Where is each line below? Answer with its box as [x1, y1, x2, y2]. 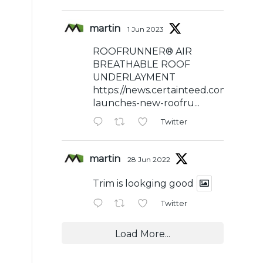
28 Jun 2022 [127, 154, 171, 164]
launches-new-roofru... [93, 97, 200, 109]
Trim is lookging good [93, 177, 194, 189]
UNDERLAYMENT [93, 71, 176, 83]
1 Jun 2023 [127, 24, 164, 33]
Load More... [115, 228, 171, 240]
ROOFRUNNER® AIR [93, 45, 193, 57]
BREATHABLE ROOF [93, 58, 191, 70]
